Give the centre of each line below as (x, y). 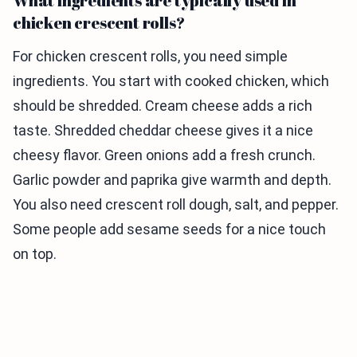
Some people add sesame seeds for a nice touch (169, 229)
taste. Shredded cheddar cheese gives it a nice (163, 131)
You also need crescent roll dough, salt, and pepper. (176, 205)
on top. (35, 254)
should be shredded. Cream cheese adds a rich (163, 106)
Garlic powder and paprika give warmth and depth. (172, 180)
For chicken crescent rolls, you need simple (150, 57)
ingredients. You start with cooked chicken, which (171, 81)
